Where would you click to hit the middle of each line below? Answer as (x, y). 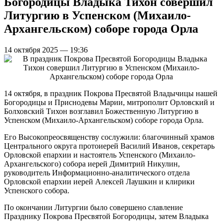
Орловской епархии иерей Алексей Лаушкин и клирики (99, 181)
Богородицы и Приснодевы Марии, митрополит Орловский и (109, 102)
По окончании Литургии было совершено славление (93, 207)
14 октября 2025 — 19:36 (46, 50)
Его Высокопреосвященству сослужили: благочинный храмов (109, 137)
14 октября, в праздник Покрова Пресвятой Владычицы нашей (111, 93)
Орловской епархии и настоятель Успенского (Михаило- (100, 155)
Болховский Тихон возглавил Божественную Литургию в (101, 111)
